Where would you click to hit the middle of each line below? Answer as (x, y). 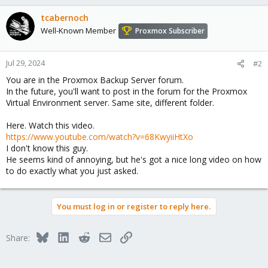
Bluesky (63, 236)
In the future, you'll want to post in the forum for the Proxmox (127, 91)
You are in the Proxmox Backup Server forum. (95, 80)
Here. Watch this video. (50, 125)
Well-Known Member (78, 30)
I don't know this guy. (47, 148)
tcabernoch (65, 17)
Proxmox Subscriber (170, 31)
